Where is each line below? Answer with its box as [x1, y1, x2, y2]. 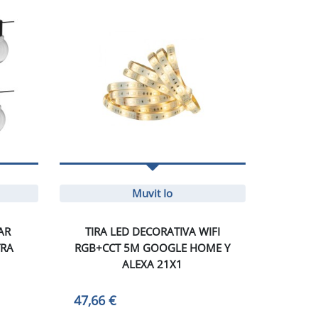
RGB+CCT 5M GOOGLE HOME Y [75, 240, 231, 255]
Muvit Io [132, 185, 173, 200]
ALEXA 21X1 [122, 256, 183, 271]
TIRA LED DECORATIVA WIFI [84, 224, 220, 238]
